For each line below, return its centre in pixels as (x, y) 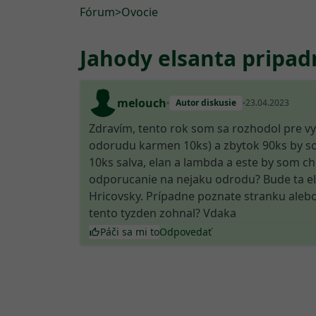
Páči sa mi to (130, 232)
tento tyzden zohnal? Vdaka (163, 213)
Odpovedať (186, 232)
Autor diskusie (206, 103)
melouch (142, 103)
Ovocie (140, 12)
